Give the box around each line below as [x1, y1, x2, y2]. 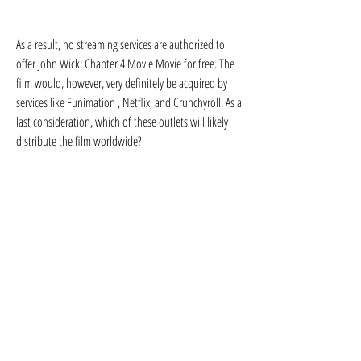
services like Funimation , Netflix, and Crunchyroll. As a [16, 93, 242, 111]
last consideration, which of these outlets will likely [16, 113, 228, 131]
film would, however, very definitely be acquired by [16, 74, 227, 92]
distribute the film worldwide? [16, 132, 142, 150]
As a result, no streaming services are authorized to [16, 35, 225, 53]
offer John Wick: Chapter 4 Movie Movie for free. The [16, 55, 234, 73]
